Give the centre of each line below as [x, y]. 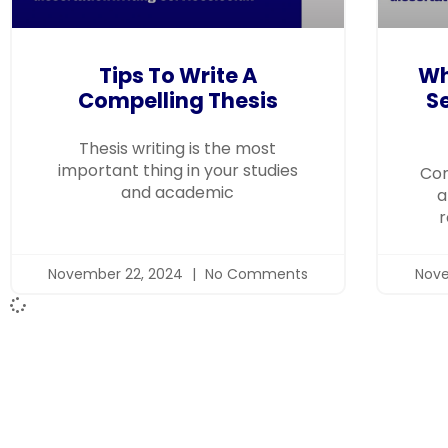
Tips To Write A [177, 75]
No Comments [254, 273]
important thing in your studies [177, 170]
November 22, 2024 [117, 273]
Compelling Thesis [177, 100]
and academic [178, 192]
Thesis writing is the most [178, 148]
